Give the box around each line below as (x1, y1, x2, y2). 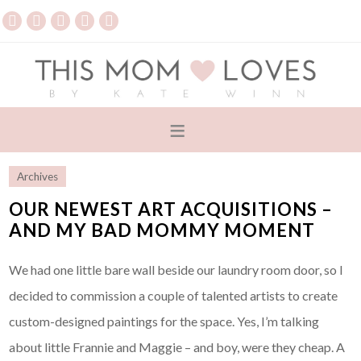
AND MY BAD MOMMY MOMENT (9, 219, 316, 242)
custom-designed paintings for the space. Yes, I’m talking (9, 313, 320, 330)
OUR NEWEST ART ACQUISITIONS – (9, 198, 334, 221)
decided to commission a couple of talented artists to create (9, 288, 338, 304)
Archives (17, 170, 59, 184)
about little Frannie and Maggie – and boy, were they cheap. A (9, 339, 346, 355)
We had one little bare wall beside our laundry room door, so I (9, 262, 344, 278)
